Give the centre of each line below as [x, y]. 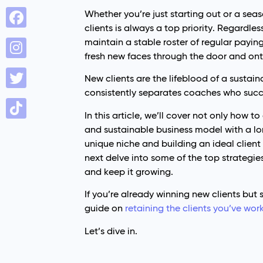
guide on [105, 208]
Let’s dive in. [111, 231]
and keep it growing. [129, 171]
